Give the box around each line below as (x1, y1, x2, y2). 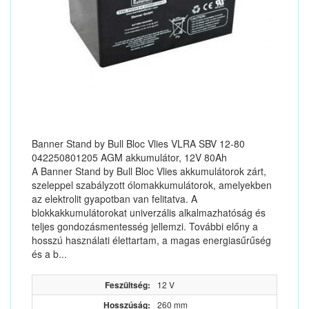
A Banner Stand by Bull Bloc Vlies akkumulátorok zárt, (32, 164, 266, 178)
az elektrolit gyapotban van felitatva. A (32, 192, 197, 206)
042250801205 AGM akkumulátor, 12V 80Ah (32, 150, 227, 164)
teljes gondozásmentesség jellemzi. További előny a (32, 219, 258, 233)
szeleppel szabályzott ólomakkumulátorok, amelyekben (32, 178, 272, 192)
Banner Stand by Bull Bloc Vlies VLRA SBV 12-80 (32, 137, 245, 150)
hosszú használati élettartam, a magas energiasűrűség (32, 233, 271, 247)
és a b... (32, 247, 67, 261)
